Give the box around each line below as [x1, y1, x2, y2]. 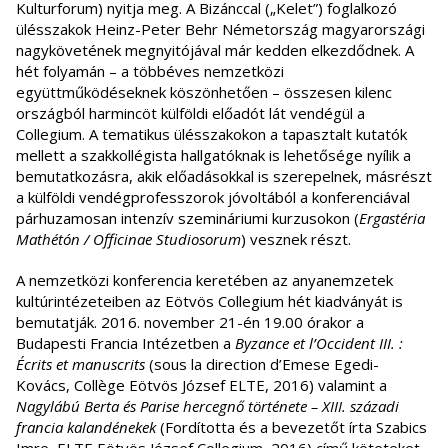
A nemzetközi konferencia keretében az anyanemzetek [16, 269, 393, 290]
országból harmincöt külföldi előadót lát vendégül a [16, 102, 365, 123]
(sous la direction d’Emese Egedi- [145, 353, 379, 374]
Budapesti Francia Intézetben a [16, 332, 235, 353]
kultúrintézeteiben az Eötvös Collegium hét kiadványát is [16, 290, 403, 311]
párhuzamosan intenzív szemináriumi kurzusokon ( [16, 207, 359, 228]
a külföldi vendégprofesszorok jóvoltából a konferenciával [16, 186, 410, 207]
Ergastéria [359, 207, 425, 228]
